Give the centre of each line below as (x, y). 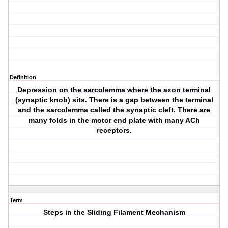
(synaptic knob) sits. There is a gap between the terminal (114, 100)
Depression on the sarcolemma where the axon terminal (114, 90)
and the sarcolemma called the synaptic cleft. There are (114, 110)
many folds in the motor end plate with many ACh (114, 120)
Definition (23, 78)
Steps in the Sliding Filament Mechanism (114, 212)
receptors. (114, 131)
